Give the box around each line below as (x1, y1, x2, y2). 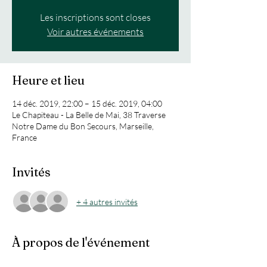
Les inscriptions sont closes (40, 11, 151, 23)
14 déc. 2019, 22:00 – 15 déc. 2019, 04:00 (12, 98, 162, 108)
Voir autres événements (47, 26, 144, 38)
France (12, 132, 37, 142)
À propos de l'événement (12, 235, 150, 250)
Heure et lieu (12, 73, 85, 88)
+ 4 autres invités (76, 196, 138, 207)
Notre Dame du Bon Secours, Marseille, (12, 121, 154, 131)
